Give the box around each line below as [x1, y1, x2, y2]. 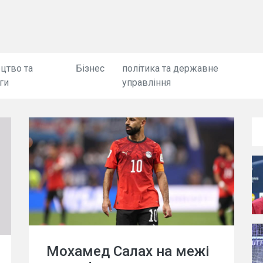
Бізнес [76, 63, 105, 74]
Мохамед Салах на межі [46, 242, 209, 259]
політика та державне [122, 63, 219, 74]
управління [122, 77, 171, 88]
